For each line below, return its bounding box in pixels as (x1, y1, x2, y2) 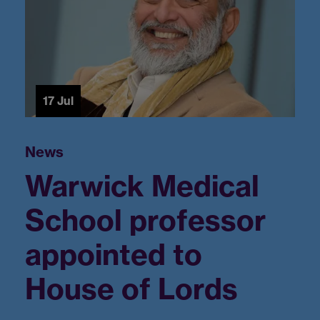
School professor (25, 202, 266, 239)
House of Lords (25, 271, 238, 308)
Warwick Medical (25, 168, 259, 205)
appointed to (25, 236, 202, 274)
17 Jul (43, 94, 74, 109)
